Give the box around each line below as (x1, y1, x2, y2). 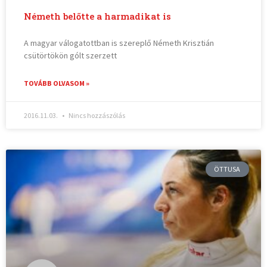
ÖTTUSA (214, 164, 241, 174)
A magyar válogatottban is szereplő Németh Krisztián (24, 37, 215, 48)
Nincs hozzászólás (67, 110, 126, 120)
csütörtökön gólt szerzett (24, 49, 117, 61)
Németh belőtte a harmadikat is (24, 10, 172, 22)
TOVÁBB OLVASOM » (24, 78, 90, 88)
